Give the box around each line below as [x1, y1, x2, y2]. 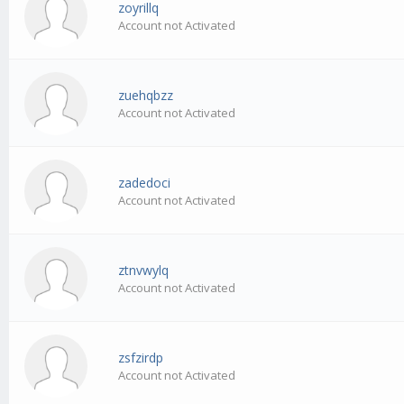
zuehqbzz [118, 87, 174, 105]
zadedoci [118, 174, 171, 192]
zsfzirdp [118, 349, 164, 367]
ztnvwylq [118, 262, 170, 280]
